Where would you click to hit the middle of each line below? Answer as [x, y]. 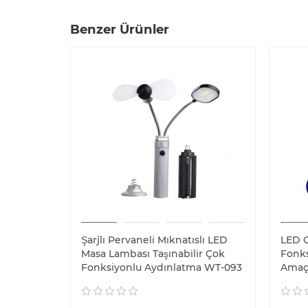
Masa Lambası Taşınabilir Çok [153, 253]
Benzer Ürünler [120, 29]
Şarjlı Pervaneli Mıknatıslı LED [154, 240]
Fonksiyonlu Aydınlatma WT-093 [162, 267]
